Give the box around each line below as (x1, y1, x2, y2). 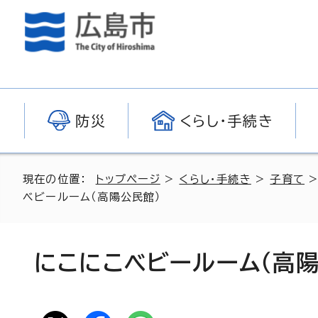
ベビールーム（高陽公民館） (23, 192, 162, 202)
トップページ (95, 174, 160, 185)
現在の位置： (23, 174, 96, 185)
